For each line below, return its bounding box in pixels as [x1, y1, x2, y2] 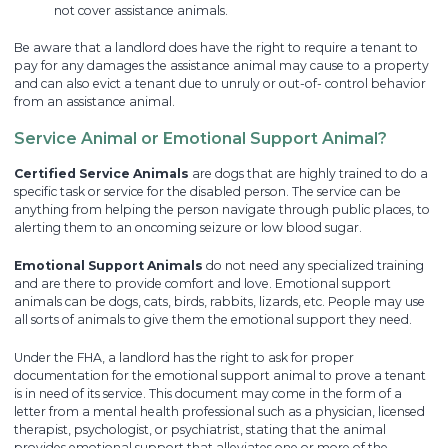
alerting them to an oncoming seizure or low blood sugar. [14, 220, 362, 236]
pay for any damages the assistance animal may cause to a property [14, 58, 429, 74]
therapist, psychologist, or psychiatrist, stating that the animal [14, 421, 386, 437]
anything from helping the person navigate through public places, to [14, 202, 430, 218]
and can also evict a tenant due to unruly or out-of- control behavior [14, 76, 426, 92]
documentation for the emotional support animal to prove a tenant [14, 367, 426, 383]
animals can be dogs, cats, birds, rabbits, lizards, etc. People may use [14, 293, 425, 309]
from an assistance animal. [14, 94, 175, 110]
